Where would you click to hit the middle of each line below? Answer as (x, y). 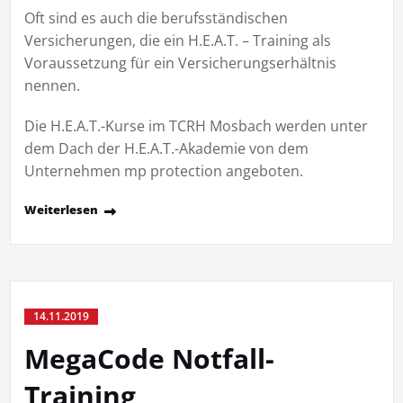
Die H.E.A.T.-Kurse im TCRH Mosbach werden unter (196, 125)
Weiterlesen (61, 209)
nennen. (52, 85)
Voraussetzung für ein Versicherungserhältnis (180, 63)
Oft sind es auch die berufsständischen (156, 18)
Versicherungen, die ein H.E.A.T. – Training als (177, 40)
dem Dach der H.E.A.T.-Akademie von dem (166, 148)
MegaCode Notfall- (149, 358)
